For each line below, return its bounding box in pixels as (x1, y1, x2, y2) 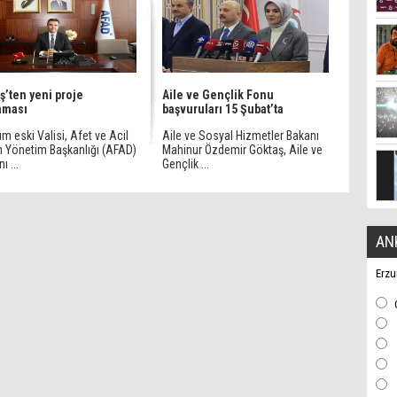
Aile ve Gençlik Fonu (162, 88, 274, 102)
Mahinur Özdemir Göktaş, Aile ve (162, 143, 323, 157)
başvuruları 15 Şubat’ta (162, 102, 284, 116)
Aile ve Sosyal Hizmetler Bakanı (162, 128, 319, 143)
